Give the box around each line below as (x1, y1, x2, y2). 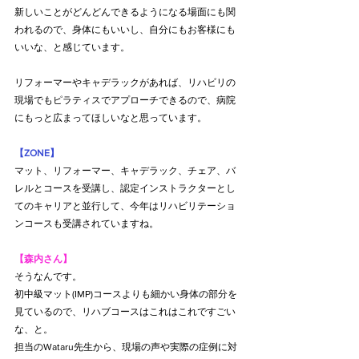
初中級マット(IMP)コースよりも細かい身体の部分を (14, 288, 237, 300)
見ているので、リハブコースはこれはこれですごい (14, 305, 236, 317)
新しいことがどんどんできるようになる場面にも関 (14, 6, 236, 18)
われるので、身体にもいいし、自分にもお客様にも (14, 23, 236, 35)
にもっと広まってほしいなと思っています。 (14, 111, 207, 123)
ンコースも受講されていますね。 (14, 217, 159, 229)
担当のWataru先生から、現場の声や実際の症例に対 (14, 341, 237, 353)
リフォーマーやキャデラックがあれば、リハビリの (14, 76, 236, 88)
